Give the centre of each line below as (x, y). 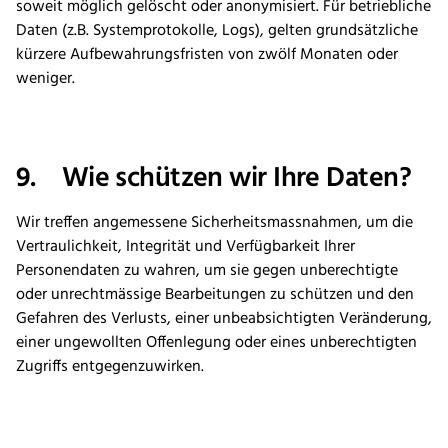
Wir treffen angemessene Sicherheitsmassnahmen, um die (214, 223)
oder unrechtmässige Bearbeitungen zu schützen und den (215, 295)
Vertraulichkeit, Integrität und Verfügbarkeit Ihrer (185, 247)
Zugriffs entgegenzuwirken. (110, 367)
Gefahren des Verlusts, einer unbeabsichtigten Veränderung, (224, 319)
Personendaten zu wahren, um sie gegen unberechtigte (207, 271)
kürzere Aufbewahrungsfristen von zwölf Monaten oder (207, 55)
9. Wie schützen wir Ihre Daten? (213, 179)
